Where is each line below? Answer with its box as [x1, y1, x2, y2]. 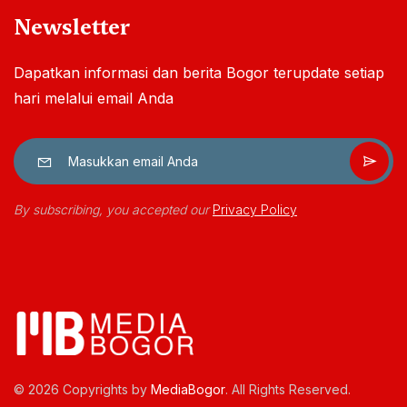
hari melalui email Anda [14, 88, 174, 107]
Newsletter [14, 11, 130, 42]
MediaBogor [151, 381, 225, 397]
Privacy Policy [213, 201, 297, 217]
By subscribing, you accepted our [14, 201, 213, 217]
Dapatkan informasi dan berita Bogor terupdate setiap [14, 63, 384, 82]
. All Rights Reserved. [225, 381, 351, 397]
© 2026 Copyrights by [14, 381, 151, 397]
